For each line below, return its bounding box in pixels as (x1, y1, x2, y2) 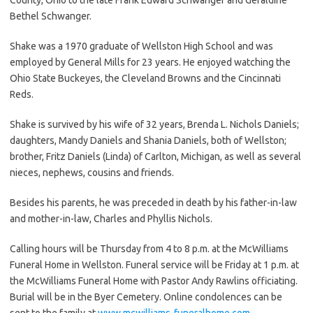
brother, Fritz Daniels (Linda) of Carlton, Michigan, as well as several (10, 150, 301, 162)
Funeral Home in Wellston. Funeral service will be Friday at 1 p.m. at (10, 259, 299, 270)
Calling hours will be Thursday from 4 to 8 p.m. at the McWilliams (10, 242, 289, 254)
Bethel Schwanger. (10, 10, 92, 22)
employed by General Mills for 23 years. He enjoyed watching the (10, 56, 291, 68)
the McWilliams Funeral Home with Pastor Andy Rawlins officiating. (10, 275, 298, 286)
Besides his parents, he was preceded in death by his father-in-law (10, 196, 297, 208)
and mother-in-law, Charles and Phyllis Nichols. (10, 212, 212, 224)
